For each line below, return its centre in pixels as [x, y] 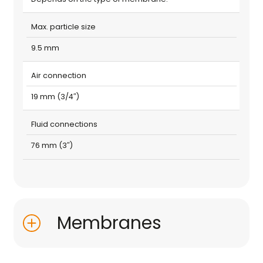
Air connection [58, 75]
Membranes [109, 223]
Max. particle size [63, 26]
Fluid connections [64, 124]
